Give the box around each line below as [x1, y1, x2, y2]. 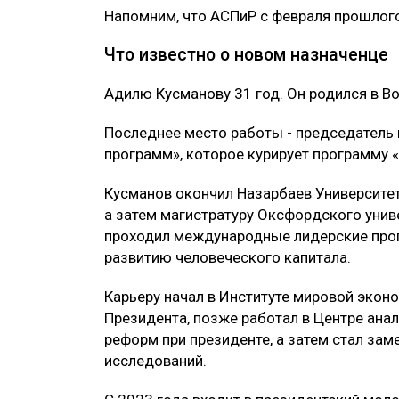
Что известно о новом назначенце [104, 45, 388, 66]
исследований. [104, 352, 207, 370]
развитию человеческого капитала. [104, 248, 351, 267]
